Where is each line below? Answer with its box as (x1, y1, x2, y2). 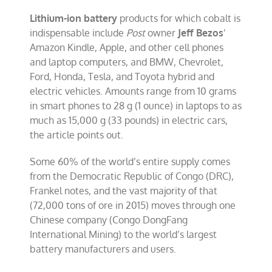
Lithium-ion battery (30, 12, 118, 24)
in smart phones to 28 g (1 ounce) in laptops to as (30, 100, 242, 112)
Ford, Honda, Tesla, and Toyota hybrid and (30, 70, 215, 83)
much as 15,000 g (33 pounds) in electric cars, (30, 114, 228, 126)
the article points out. (30, 129, 124, 141)
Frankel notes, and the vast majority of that (30, 185, 218, 197)
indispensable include (30, 27, 127, 39)
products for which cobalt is (117, 12, 241, 24)
